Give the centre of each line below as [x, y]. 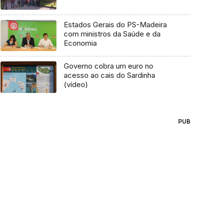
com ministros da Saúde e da [112, 34]
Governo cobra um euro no [108, 66]
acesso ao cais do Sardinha [109, 75]
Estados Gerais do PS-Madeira [115, 24]
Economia [80, 43]
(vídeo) [76, 85]
